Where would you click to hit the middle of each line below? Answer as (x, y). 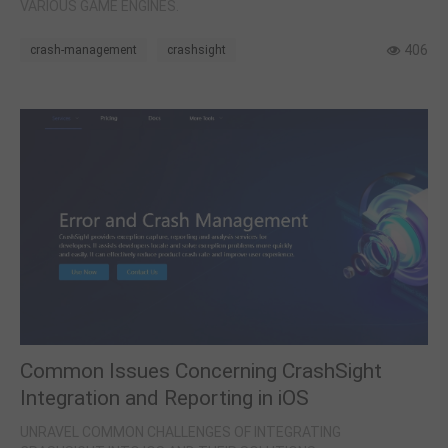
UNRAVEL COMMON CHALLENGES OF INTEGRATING (180, 431)
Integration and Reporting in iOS (164, 398)
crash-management (83, 49)
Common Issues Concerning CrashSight (201, 371)
